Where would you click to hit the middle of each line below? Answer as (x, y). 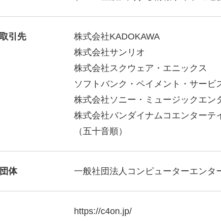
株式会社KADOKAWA (117, 37)
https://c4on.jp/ (103, 211)
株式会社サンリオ (110, 52)
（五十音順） (101, 131)
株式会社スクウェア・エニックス (141, 68)
